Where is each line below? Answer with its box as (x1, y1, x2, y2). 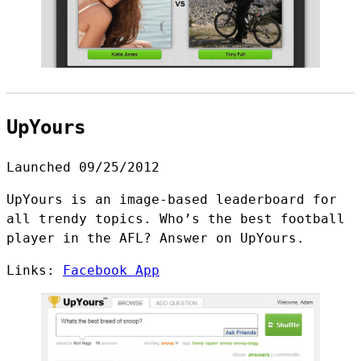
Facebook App (63, 262, 160, 278)
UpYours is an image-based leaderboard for (6, 191, 337, 207)
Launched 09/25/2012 (6, 159, 160, 175)
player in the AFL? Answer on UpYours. (6, 230, 305, 246)
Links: (6, 262, 63, 278)
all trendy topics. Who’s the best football (6, 210, 345, 226)
